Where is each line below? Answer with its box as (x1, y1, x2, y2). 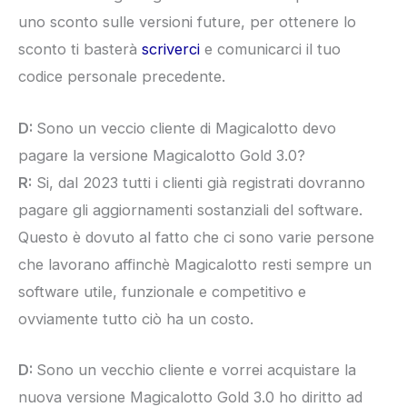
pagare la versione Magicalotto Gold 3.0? (18, 145, 305, 164)
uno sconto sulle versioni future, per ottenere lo (18, 13, 356, 32)
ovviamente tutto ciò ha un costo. (18, 309, 253, 328)
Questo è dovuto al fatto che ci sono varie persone (18, 227, 374, 246)
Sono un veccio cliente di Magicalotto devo (36, 118, 336, 137)
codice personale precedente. (18, 67, 225, 86)
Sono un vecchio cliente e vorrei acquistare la (36, 360, 356, 379)
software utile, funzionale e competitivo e (18, 282, 306, 301)
